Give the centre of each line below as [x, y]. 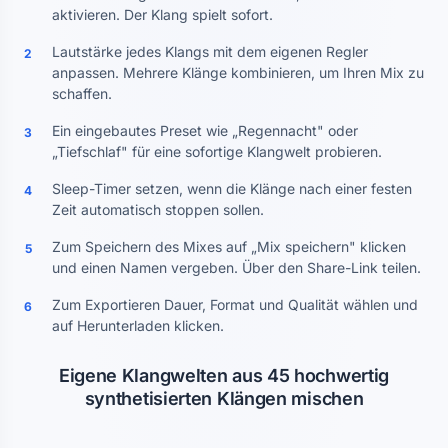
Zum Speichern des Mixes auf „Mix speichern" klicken [229, 246]
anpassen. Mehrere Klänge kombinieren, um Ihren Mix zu [238, 72]
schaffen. [82, 93]
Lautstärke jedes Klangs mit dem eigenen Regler [210, 51]
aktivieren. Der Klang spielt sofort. [162, 14]
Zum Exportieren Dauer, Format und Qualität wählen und [235, 304]
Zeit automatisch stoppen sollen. [158, 209]
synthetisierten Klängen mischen [224, 398]
